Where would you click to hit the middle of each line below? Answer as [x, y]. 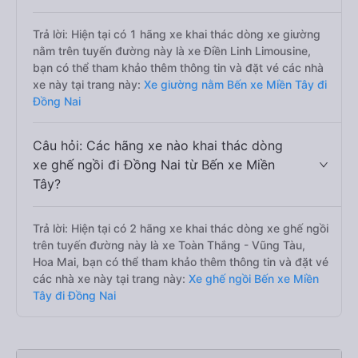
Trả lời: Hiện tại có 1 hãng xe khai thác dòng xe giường [177, 34]
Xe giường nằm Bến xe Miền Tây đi [234, 84]
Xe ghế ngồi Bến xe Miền [252, 278]
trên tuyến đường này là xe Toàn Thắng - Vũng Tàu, [169, 245]
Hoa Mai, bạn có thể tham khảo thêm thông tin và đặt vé [181, 262]
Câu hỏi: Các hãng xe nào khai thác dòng [158, 145]
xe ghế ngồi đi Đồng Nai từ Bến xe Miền [154, 165]
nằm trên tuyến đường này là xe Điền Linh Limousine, [172, 51]
